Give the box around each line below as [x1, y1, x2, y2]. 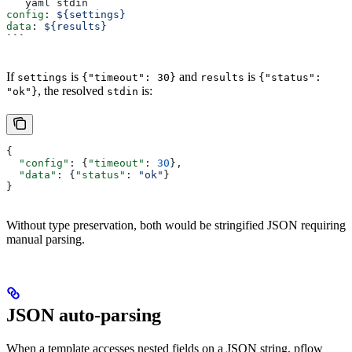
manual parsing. [6, 233, 85, 247]
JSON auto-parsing [6, 305, 161, 326]
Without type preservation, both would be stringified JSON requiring [6, 218, 346, 233]
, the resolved [38, 84, 107, 98]
